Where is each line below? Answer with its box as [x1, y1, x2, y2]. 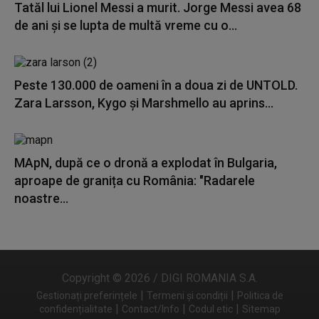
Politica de [236, 290, 283, 301]
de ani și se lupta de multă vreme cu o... [14, 18, 237, 33]
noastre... [14, 191, 68, 206]
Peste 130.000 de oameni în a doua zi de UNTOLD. [14, 78, 298, 93]
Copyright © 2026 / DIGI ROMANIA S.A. [61, 271, 258, 285]
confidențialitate [38, 303, 113, 315]
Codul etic [188, 303, 233, 315]
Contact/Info [121, 303, 179, 315]
